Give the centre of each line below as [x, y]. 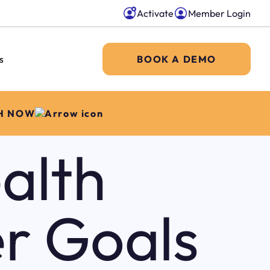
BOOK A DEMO [177, 59]
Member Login [219, 13]
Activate [155, 13]
